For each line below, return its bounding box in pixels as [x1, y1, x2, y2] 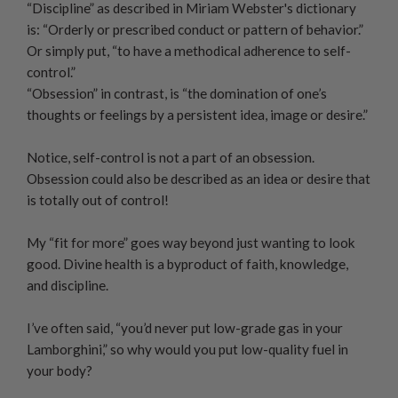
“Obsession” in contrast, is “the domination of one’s [27, 84, 327, 101]
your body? [27, 362, 92, 378]
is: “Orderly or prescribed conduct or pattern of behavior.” [27, 20, 363, 37]
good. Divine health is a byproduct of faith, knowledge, [27, 255, 348, 272]
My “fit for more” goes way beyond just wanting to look [27, 234, 355, 251]
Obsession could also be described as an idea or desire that [27, 170, 370, 187]
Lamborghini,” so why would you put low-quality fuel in [27, 340, 348, 357]
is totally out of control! [27, 191, 169, 208]
